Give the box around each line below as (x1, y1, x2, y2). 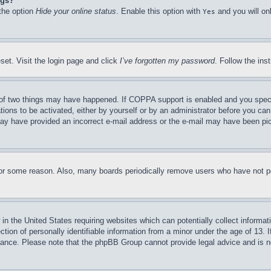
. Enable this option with (116, 7, 203, 16)
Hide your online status (36, 7, 116, 16)
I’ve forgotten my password (120, 56, 215, 65)
